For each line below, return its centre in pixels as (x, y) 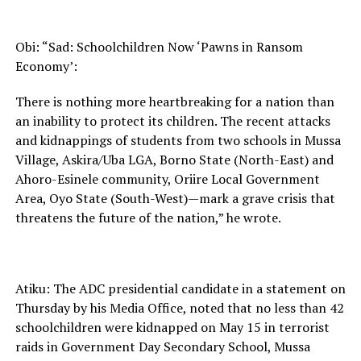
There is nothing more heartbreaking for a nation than (174, 102)
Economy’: (46, 66)
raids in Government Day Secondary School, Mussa (162, 347)
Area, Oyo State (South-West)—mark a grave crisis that (175, 199)
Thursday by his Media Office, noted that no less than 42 (179, 308)
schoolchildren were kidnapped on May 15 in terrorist (172, 328)
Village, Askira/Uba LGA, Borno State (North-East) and (174, 160)
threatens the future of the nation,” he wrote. (148, 218)
